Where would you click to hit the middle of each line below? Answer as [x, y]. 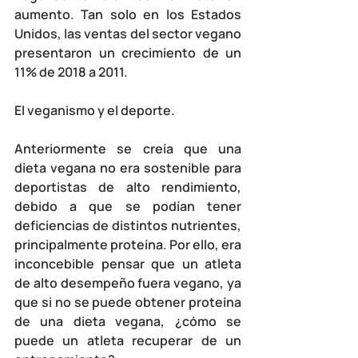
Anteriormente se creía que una [128, 148]
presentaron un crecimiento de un [128, 52]
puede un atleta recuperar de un [128, 340]
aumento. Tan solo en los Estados [128, 14]
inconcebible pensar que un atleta [128, 263]
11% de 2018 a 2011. [71, 72]
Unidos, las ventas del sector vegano [128, 33]
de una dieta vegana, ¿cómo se [128, 321]
